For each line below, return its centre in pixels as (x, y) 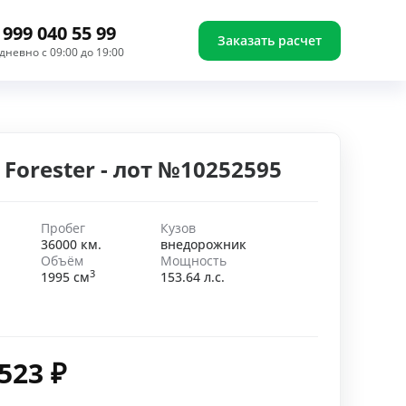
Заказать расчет (269, 40)
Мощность (193, 261)
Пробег (63, 228)
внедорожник (203, 244)
